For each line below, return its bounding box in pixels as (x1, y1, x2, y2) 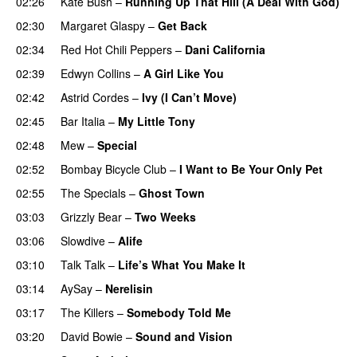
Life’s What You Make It (118, 256, 245, 273)
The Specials (61, 184, 126, 201)
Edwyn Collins (61, 65, 131, 81)
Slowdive (61, 232, 105, 249)
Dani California (185, 41, 265, 57)
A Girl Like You (143, 65, 224, 81)
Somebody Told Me (127, 304, 231, 320)
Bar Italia (61, 112, 105, 129)
